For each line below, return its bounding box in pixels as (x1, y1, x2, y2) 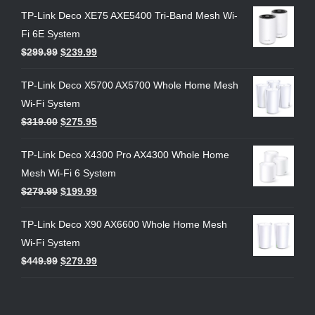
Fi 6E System (21, 28, 80, 40)
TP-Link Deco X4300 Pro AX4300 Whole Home (21, 149, 229, 161)
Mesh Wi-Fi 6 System (21, 167, 116, 179)
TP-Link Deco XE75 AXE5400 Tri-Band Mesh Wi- (21, 10, 238, 22)
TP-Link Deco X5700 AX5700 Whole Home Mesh (21, 79, 238, 91)
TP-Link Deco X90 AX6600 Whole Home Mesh (21, 219, 227, 231)
